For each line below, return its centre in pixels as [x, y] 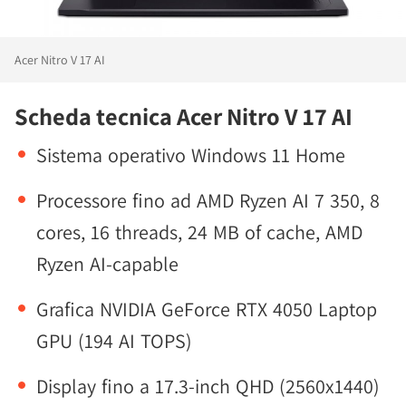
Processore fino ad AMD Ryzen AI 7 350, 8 [208, 200]
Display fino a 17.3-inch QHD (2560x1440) [208, 386]
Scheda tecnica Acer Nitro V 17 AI [184, 116]
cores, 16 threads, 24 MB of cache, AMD [199, 232]
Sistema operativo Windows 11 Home [191, 155]
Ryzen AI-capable [107, 264]
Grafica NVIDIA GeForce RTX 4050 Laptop [207, 309]
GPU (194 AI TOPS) [114, 341]
